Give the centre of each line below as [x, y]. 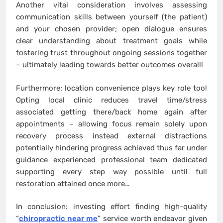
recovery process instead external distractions [111, 136]
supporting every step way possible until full [111, 171]
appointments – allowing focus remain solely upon [111, 124]
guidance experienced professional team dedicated [111, 160]
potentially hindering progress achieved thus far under [111, 148]
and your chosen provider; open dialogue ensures [111, 29]
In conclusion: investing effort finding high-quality [111, 207]
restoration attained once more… [73, 183]
